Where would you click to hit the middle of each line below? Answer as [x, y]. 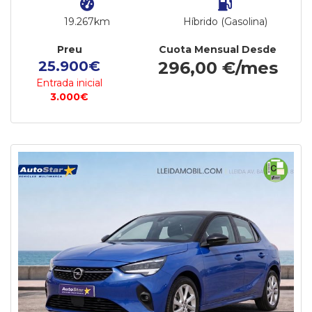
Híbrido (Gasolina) [225, 22]
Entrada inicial [70, 83]
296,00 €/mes [218, 68]
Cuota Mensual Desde [218, 49]
